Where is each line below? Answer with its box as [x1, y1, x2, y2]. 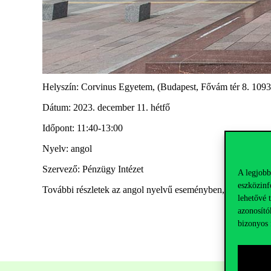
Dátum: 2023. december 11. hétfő [42, 102, 170, 113]
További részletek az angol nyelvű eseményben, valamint [42, 184, 262, 195]
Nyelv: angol [42, 143, 92, 154]
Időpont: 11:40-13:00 [42, 122, 123, 133]
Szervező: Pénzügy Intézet [42, 163, 143, 174]
